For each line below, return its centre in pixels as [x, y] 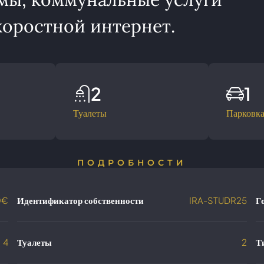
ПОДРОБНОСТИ [132, 162]
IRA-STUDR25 [218, 200]
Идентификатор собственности [80, 200]
